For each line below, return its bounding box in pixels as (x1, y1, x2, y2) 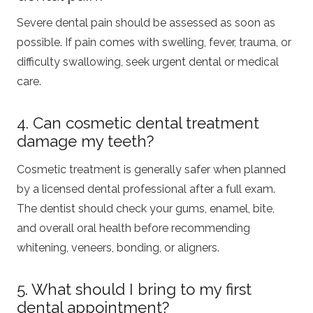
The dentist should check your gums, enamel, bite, (17, 201, 275, 215)
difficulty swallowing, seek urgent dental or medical (17, 55, 279, 69)
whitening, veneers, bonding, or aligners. (17, 240, 219, 254)
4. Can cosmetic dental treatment (17, 114, 259, 133)
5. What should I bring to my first (17, 279, 252, 298)
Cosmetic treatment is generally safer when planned (17, 162, 286, 176)
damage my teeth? (17, 132, 154, 151)
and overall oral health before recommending (17, 221, 250, 235)
